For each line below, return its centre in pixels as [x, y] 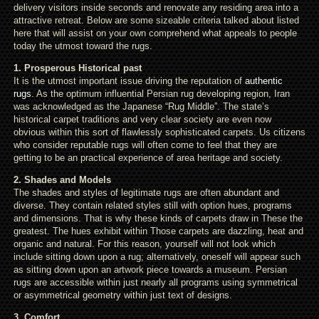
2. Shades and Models [62, 180]
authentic [263, 81]
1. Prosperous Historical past [77, 68]
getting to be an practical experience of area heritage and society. [148, 158]
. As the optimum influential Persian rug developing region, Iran [160, 94]
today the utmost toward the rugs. [83, 46]
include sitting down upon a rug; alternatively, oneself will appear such [157, 257]
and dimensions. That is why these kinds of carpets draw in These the [158, 218]
